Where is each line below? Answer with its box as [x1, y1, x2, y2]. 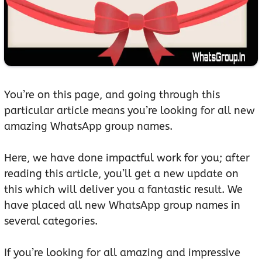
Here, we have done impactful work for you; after [4, 151, 250, 165]
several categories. [4, 215, 98, 228]
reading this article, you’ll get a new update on [4, 167, 239, 181]
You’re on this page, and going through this [4, 88, 220, 102]
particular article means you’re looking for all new [4, 104, 255, 118]
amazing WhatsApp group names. [4, 120, 173, 133]
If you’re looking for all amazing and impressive [4, 246, 240, 260]
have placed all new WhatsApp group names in [4, 199, 240, 212]
